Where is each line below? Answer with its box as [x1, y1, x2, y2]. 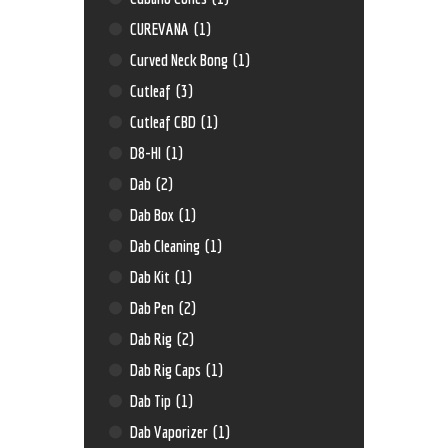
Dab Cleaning [130, 236, 204, 256]
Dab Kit [130, 267, 174, 287]
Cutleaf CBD [130, 112, 200, 132]
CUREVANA [130, 19, 193, 39]
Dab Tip [130, 391, 175, 411]
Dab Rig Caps [130, 360, 205, 380]
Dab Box [130, 205, 178, 225]
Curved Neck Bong [130, 50, 232, 70]
